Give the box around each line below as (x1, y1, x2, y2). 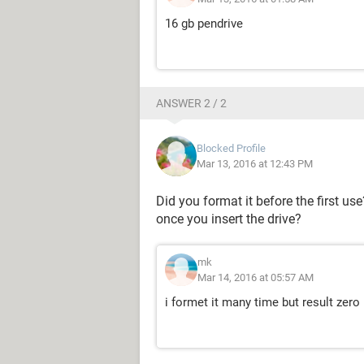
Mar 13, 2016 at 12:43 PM (197, 158, 313, 170)
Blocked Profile (197, 142, 266, 154)
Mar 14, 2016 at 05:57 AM (197, 271, 314, 284)
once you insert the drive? (156, 211, 301, 227)
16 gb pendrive (165, 16, 243, 31)
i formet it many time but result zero (165, 295, 360, 310)
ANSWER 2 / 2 (156, 97, 227, 110)
